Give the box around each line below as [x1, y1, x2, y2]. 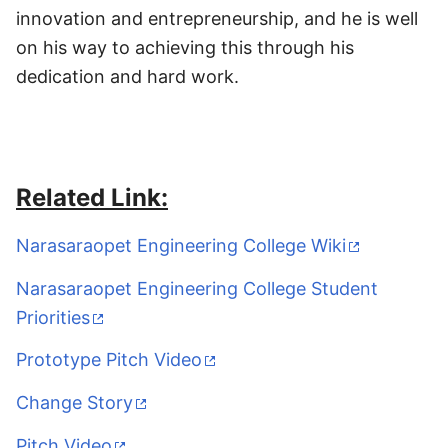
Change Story [16, 392, 133, 414]
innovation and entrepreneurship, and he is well [16, 8, 418, 30]
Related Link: [16, 182, 168, 212]
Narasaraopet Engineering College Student [16, 277, 378, 299]
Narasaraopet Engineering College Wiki [16, 234, 346, 256]
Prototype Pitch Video [16, 349, 202, 371]
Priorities [16, 306, 90, 328]
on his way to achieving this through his [16, 37, 354, 59]
